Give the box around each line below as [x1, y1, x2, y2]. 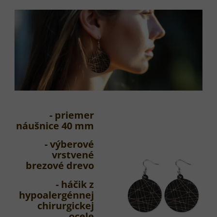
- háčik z [56, 177, 94, 191]
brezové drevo [26, 159, 94, 172]
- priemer [49, 108, 94, 122]
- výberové [45, 138, 94, 151]
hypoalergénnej [19, 188, 94, 201]
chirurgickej [37, 199, 94, 212]
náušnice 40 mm [16, 119, 94, 132]
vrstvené [52, 148, 94, 162]
